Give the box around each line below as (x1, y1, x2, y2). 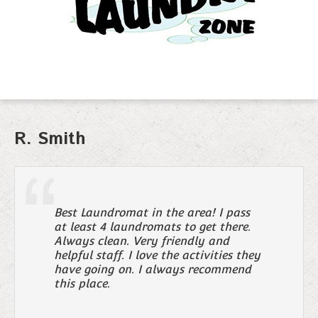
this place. (54, 276, 110, 290)
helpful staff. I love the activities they (54, 248, 261, 262)
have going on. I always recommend (54, 262, 251, 276)
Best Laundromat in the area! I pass (54, 205, 250, 219)
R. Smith (14, 126, 86, 151)
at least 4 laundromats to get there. (54, 219, 251, 234)
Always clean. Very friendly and (54, 234, 229, 248)
